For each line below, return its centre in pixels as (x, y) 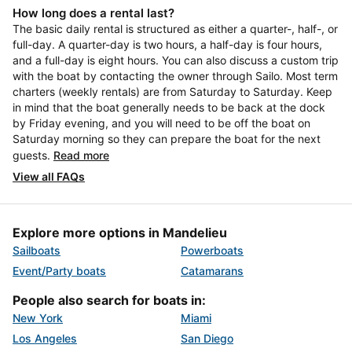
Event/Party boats (59, 270)
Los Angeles (45, 338)
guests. (33, 155)
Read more (81, 155)
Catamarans (212, 270)
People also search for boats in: (109, 300)
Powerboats (212, 250)
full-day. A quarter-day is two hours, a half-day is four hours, (167, 44)
